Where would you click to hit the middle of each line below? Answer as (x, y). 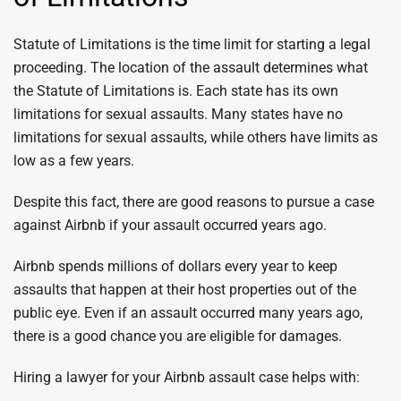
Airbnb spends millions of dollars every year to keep (175, 266)
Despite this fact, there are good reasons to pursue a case (194, 202)
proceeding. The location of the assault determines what (191, 68)
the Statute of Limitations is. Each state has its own (176, 91)
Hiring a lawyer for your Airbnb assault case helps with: (187, 377)
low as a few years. (76, 161)
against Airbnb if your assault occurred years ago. (170, 225)
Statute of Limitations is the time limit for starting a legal (192, 44)
